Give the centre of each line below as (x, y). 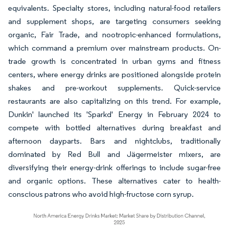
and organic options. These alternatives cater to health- (114, 181)
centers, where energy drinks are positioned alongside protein (114, 75)
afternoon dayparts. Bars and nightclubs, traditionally (114, 141)
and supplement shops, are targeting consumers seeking (114, 21)
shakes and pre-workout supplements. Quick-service (114, 88)
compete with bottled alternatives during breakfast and (114, 128)
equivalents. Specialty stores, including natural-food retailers (114, 8)
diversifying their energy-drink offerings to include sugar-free (114, 168)
